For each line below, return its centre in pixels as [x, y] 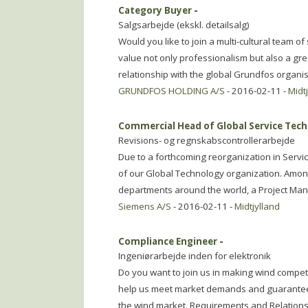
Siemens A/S [145, 206]
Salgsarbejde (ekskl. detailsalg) [184, 25]
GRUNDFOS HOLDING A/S [172, 91]
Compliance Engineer [168, 241]
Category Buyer [155, 10]
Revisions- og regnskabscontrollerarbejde [207, 140]
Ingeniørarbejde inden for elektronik [195, 256]
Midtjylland [257, 206]
